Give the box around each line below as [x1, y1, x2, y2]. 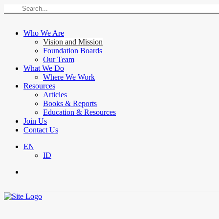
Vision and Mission [43, 38, 103, 46]
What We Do [23, 64, 64, 72]
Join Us [23, 117, 47, 125]
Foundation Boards [43, 46, 102, 55]
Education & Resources [43, 108, 116, 116]
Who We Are [23, 29, 64, 37]
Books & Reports [43, 99, 97, 108]
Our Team [43, 55, 74, 64]
